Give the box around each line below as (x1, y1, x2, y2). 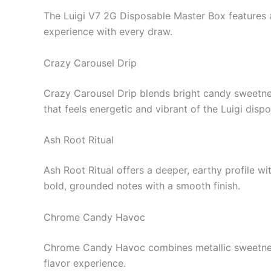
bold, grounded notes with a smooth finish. (44, 180, 240, 192)
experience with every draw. (44, 25, 172, 38)
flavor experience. (44, 256, 126, 269)
